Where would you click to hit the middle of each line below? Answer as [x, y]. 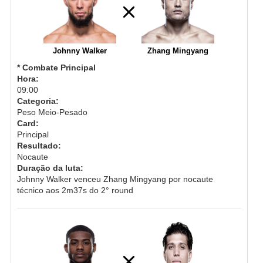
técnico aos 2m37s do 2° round [75, 190]
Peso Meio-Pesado [52, 112]
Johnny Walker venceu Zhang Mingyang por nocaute [115, 179]
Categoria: [38, 101]
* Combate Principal [56, 67]
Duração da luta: [50, 168]
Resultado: [39, 145]
